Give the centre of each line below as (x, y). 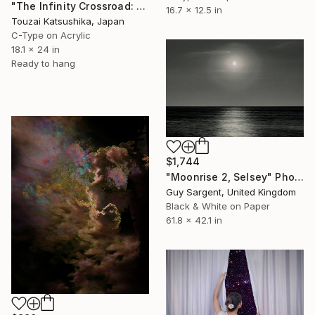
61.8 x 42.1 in (194, 220)
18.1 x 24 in (36, 50)
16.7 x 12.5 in (194, 10)
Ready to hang (43, 64)
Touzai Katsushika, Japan (68, 21)
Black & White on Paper (218, 206)
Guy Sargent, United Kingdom (231, 192)
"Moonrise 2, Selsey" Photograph (299, 177)
